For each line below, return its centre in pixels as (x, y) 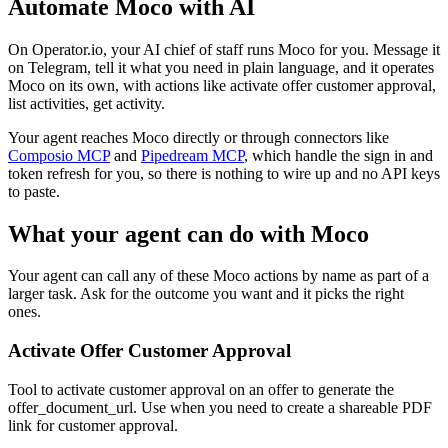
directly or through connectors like (279, 137)
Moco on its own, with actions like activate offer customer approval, (222, 85)
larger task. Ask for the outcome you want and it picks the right (206, 294)
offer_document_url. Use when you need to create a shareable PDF (220, 407)
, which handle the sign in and (338, 155)
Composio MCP (59, 155)
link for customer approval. (93, 425)
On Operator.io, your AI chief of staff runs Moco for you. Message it (224, 49)
